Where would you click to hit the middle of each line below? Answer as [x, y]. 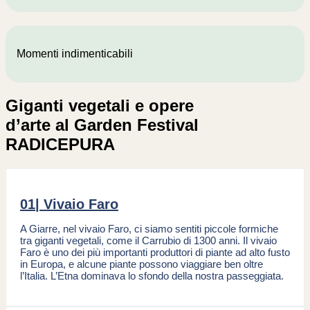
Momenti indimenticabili [75, 54]
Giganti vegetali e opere [100, 105]
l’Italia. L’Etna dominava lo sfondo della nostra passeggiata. [152, 275]
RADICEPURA [60, 144]
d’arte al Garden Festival [102, 125]
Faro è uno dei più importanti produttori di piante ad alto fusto [155, 252]
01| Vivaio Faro [69, 204]
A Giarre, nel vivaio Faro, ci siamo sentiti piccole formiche [149, 228]
